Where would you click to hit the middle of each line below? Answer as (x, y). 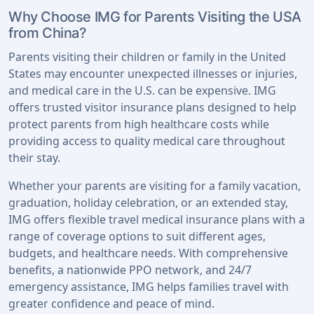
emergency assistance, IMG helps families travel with (149, 287)
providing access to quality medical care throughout (147, 141)
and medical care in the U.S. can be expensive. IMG (142, 90)
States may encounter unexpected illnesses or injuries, (153, 74)
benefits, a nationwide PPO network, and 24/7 (130, 270)
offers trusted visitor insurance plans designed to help (152, 107)
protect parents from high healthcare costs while (139, 124)
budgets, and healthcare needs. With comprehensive (148, 253)
